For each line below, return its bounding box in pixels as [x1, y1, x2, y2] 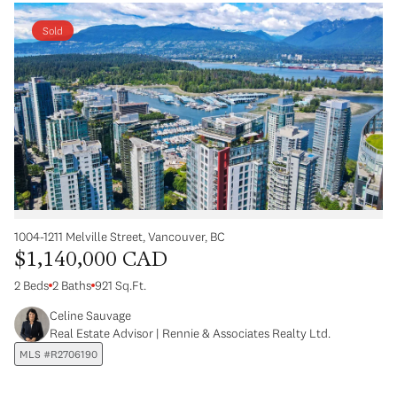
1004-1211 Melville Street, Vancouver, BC [14, 229, 225, 245]
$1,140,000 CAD [14, 251, 167, 272]
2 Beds [14, 277, 49, 294]
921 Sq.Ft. [95, 277, 146, 294]
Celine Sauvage [50, 307, 131, 324]
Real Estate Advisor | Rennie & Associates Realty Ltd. [50, 325, 331, 342]
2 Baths [52, 277, 91, 294]
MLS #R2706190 [19, 347, 97, 362]
